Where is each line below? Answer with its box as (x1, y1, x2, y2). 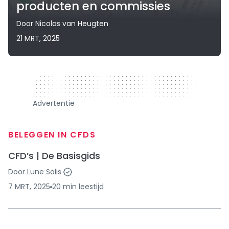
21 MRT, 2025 (16, 33, 60, 43)
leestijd (79, 181, 104, 192)
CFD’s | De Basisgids (8, 149, 100, 162)
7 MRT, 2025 (8, 181, 50, 192)
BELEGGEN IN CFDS (8, 129, 96, 141)
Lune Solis (27, 167, 61, 177)
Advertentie (33, 98, 75, 108)
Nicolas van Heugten (35, 18, 108, 29)
